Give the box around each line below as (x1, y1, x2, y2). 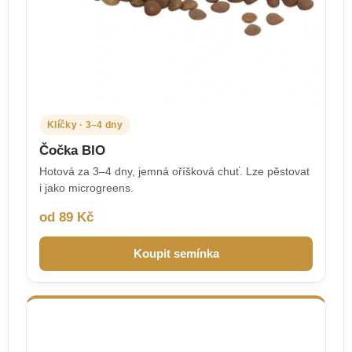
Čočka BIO (39, 141, 105, 158)
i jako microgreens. (39, 181, 134, 194)
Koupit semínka (133, 247, 219, 260)
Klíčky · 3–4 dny (47, 119, 123, 130)
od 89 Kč (39, 208, 93, 225)
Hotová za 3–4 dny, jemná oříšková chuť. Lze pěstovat (39, 164, 310, 178)
